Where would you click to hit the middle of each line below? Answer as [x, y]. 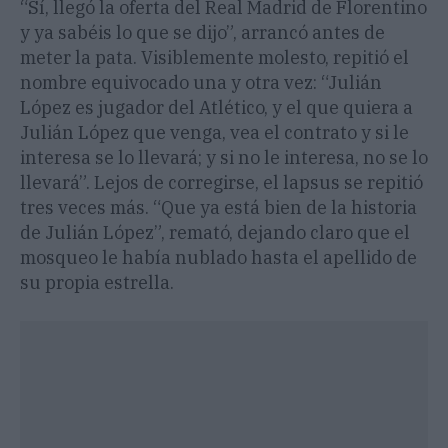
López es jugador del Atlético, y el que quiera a [216, 108]
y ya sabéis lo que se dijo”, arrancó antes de [202, 33]
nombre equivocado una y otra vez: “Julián [201, 83]
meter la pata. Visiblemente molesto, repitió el [214, 58]
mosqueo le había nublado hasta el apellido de [218, 258]
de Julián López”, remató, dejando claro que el [215, 233]
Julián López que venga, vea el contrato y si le [214, 133]
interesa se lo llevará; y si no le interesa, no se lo [224, 158]
